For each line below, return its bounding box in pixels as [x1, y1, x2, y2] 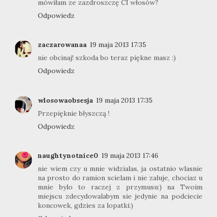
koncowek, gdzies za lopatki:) [38, 201, 133, 210]
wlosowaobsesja [38, 95, 93, 105]
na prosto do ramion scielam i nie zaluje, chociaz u [38, 173, 202, 182]
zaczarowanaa [38, 40, 87, 49]
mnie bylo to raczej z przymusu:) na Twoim [38, 183, 202, 191]
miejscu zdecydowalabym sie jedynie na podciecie [38, 192, 202, 201]
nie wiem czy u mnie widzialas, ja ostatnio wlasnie [38, 164, 202, 173]
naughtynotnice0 [38, 151, 98, 160]
